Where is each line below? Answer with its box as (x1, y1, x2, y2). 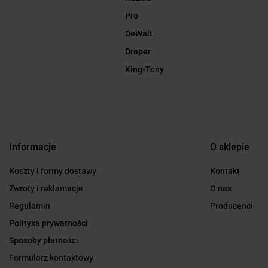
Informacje (9, 141, 56, 153)
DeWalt (124, 29, 153, 39)
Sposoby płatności (9, 236, 78, 246)
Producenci (210, 201, 253, 211)
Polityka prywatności (9, 218, 88, 229)
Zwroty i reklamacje (9, 184, 83, 194)
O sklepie (210, 141, 249, 153)
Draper (124, 47, 151, 57)
